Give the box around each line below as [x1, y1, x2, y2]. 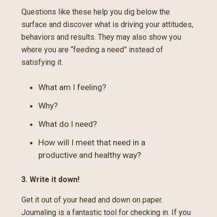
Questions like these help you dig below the [21, 7, 170, 16]
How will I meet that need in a [38, 138, 145, 147]
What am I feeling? [38, 82, 106, 92]
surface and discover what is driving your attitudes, [21, 20, 193, 29]
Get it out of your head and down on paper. [21, 195, 163, 204]
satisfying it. [21, 58, 63, 67]
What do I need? [38, 119, 97, 129]
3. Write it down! [21, 175, 79, 184]
